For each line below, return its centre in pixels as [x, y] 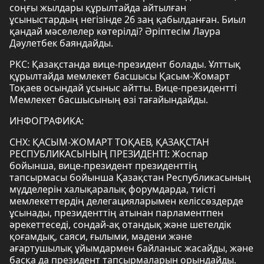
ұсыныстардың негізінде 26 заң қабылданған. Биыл [128, 19]
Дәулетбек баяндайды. [61, 43]
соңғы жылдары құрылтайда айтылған [98, 8]
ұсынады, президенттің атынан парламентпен [116, 213]
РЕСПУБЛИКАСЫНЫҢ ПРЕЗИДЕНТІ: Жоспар [109, 154]
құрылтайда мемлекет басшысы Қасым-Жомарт [120, 76]
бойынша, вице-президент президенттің [103, 166]
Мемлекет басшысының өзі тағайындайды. [109, 100]
